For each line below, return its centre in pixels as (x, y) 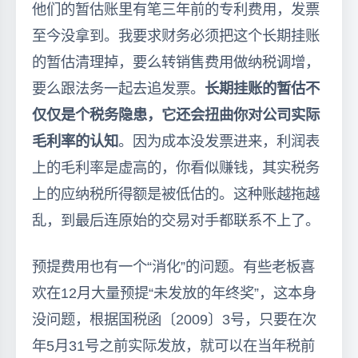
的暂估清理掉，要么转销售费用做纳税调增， (176, 62)
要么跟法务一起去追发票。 (118, 88)
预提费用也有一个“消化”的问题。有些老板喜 (173, 266)
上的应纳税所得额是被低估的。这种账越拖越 (176, 193)
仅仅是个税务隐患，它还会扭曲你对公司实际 (176, 114)
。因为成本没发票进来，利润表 (219, 141)
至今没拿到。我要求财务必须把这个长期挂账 (176, 35)
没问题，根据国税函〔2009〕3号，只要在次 (174, 319)
